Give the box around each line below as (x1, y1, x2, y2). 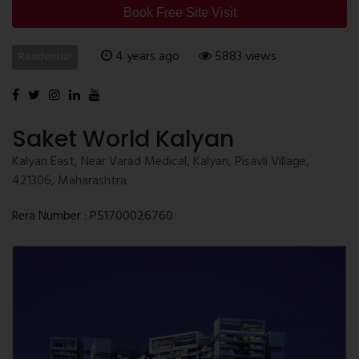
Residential (18, 47, 71, 67)
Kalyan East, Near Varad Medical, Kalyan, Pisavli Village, (12, 151, 309, 172)
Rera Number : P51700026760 (12, 205, 173, 227)
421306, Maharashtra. (12, 170, 129, 192)
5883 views (212, 46, 276, 67)
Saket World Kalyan (12, 122, 234, 155)
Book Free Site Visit (123, 5, 236, 19)
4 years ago (112, 46, 179, 67)
